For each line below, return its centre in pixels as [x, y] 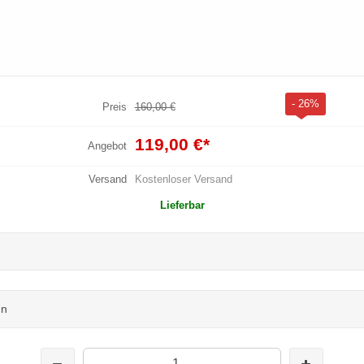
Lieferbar [182, 205]
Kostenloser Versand [183, 179]
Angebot [107, 145]
